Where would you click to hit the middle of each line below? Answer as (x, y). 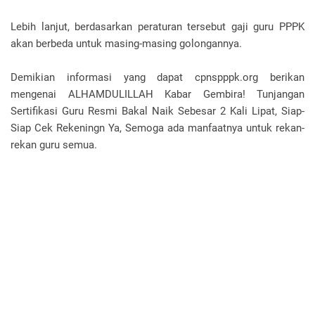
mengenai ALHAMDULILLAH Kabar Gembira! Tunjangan (157, 94)
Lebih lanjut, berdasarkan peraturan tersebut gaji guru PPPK (157, 27)
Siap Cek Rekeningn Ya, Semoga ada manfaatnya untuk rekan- (157, 128)
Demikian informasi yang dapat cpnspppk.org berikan (157, 77)
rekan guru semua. (54, 145)
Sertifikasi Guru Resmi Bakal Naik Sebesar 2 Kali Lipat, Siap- (157, 111)
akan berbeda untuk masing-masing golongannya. (126, 44)
